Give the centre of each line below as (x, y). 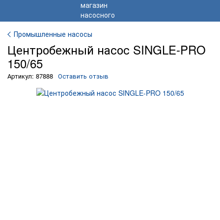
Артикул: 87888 (30, 76)
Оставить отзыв (83, 76)
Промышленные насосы (53, 34)
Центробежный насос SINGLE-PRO (107, 49)
